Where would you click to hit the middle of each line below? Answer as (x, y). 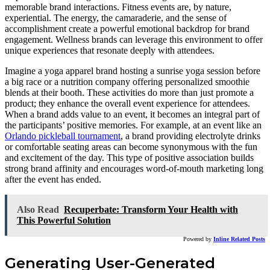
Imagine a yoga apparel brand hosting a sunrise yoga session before (133, 71)
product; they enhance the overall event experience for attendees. (127, 103)
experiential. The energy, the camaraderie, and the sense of (116, 17)
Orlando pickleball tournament (63, 136)
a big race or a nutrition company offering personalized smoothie (127, 81)
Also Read (38, 209)
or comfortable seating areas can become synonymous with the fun (131, 146)
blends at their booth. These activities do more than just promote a (129, 92)
